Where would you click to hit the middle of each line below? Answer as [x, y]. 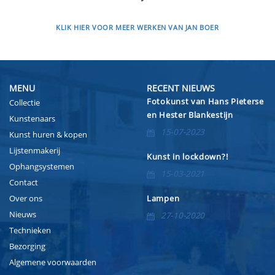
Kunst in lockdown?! [188, 157]
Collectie [25, 103]
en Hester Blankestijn [190, 115]
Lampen [163, 199]
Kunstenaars [32, 119]
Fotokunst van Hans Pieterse [205, 102]
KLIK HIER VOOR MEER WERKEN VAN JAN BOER [137, 27]
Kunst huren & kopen [48, 135]
